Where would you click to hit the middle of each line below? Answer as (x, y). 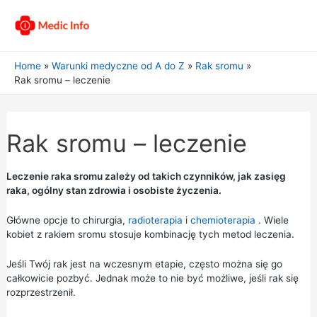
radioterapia (155, 220)
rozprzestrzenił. (41, 292)
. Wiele (272, 220)
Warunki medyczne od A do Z (119, 66)
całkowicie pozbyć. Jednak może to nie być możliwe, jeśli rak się (152, 278)
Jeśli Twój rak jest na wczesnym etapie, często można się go (144, 264)
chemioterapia (223, 220)
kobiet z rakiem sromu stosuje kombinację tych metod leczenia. (150, 234)
